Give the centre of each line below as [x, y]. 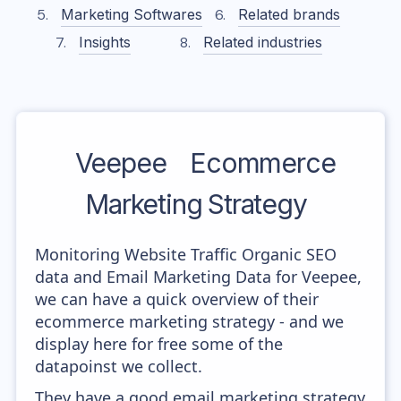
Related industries [262, 42]
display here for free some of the [159, 344]
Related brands [289, 14]
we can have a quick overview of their [177, 299]
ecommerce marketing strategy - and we [190, 321]
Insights [105, 42]
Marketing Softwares [132, 14]
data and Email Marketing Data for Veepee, [199, 277]
